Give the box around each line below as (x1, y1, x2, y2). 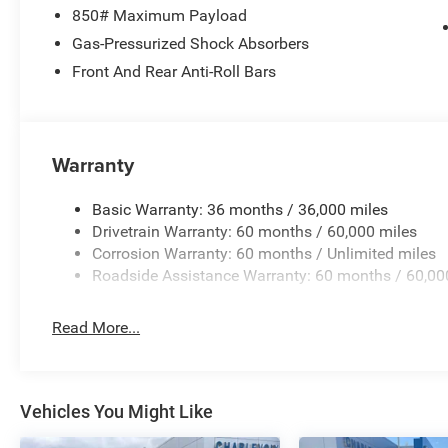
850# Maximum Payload (72, 6, 248, 26)
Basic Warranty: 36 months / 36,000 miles (92, 200, 389, 220)
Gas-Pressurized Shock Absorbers (72, 34, 310, 54)
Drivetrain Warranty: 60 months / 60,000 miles (92, 222, 418, 242)
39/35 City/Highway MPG (52, 21, 235, 41)
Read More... (52, 318, 141, 338)
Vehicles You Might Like (20, 401, 213, 423)
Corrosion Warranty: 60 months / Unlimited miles (92, 244, 437, 264)
